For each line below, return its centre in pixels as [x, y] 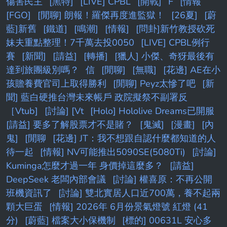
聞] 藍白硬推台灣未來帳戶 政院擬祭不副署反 [97, 98]
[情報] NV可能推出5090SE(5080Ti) [113, 152]
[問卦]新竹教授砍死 [175, 29]
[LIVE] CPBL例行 [175, 43]
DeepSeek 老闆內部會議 [56, 180]
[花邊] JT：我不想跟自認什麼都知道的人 [134, 139]
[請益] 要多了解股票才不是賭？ [70, 125]
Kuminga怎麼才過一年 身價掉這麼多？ [85, 166]
